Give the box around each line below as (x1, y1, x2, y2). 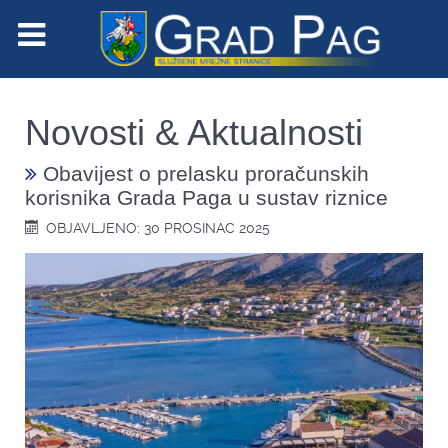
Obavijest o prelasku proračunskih (37, 161, 369, 185)
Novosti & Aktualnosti (25, 111, 363, 153)
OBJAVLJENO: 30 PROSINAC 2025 (46, 219, 271, 236)
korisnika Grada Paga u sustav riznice (25, 185, 388, 209)
